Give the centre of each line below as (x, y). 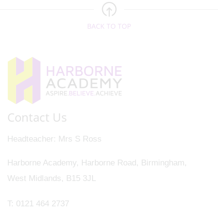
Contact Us (37, 117)
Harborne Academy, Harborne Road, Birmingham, (97, 163)
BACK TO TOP (109, 26)
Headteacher (30, 139)
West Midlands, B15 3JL (52, 178)
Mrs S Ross (79, 139)
